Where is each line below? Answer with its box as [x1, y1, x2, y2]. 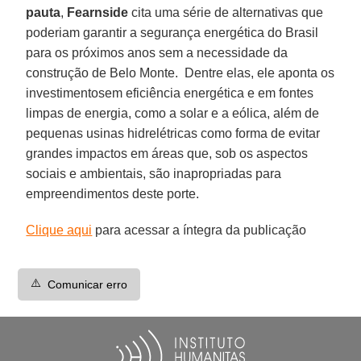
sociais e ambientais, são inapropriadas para [26, 166, 282, 180]
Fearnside [67, 5, 129, 19]
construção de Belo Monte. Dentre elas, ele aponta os [26, 65, 335, 80]
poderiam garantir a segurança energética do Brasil [26, 25, 319, 39]
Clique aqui [26, 222, 93, 237]
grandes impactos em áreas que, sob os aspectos [26, 146, 309, 160]
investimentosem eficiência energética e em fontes [26, 85, 314, 100]
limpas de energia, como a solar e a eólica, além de [26, 106, 320, 120]
